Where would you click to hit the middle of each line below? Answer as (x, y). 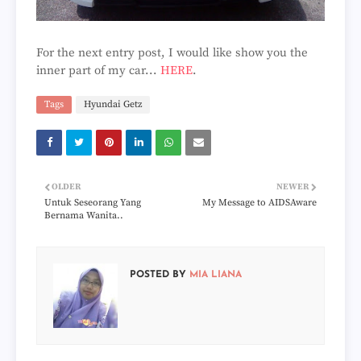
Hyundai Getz (113, 104)
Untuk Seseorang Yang (93, 202)
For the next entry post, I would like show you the (172, 52)
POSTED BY (158, 274)
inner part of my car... (98, 70)
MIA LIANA (214, 274)
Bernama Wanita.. (84, 215)
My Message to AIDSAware (259, 202)
